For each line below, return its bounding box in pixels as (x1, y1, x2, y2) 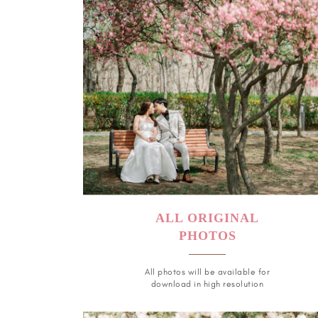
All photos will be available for (145, 266, 270, 277)
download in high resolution (150, 278, 264, 289)
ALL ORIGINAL (155, 210, 259, 225)
